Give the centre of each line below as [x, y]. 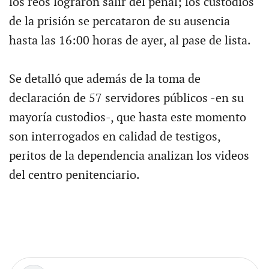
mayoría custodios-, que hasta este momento [127, 117]
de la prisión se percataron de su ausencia [119, 21]
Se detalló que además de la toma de [104, 79]
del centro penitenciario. [74, 175]
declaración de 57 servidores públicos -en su [126, 98]
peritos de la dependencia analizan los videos [129, 156]
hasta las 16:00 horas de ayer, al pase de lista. [130, 41]
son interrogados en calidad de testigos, [114, 137]
